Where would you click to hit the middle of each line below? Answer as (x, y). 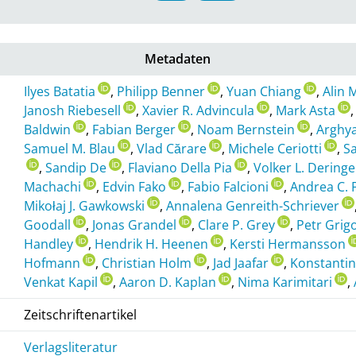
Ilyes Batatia (60, 91)
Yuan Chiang (264, 91)
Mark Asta (306, 110)
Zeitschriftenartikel (81, 314)
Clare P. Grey (237, 224)
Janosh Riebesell (73, 110)
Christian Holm (147, 263)
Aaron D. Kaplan (168, 282)
